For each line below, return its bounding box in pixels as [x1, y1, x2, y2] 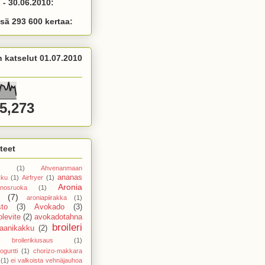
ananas [57, 173, 82, 182]
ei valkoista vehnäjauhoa [11, 256, 83, 264]
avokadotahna [34, 212, 82, 221]
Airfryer [22, 173, 43, 181]
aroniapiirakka [26, 193, 67, 201]
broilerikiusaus [12, 236, 53, 244]
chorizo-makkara [33, 247, 82, 254]
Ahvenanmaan [41, 164, 82, 172]
